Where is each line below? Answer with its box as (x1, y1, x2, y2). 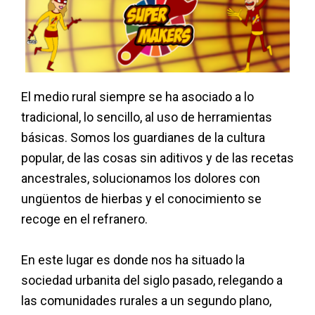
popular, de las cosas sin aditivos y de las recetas (21, 150, 294, 166)
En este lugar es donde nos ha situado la (21, 252, 245, 268)
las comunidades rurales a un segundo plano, (21, 293, 271, 309)
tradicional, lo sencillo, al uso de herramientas (21, 110, 272, 125)
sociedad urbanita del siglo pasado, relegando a (21, 273, 283, 288)
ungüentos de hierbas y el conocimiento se (21, 191, 262, 207)
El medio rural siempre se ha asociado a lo (21, 89, 254, 105)
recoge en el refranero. (21, 212, 148, 227)
